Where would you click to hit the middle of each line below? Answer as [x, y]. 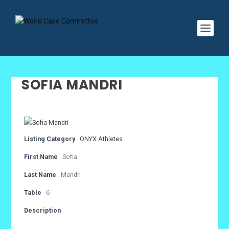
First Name [41, 157]
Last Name [40, 175]
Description [43, 210]
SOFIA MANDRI [72, 85]
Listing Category [50, 139]
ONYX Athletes [101, 139]
